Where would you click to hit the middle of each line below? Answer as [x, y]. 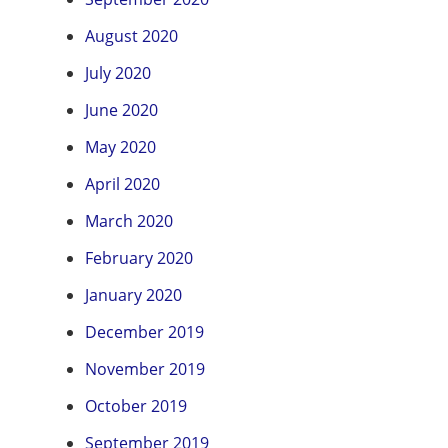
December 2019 [144, 332]
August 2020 [131, 36]
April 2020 [122, 184]
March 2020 [129, 221]
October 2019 [136, 406]
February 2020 [139, 258]
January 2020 [133, 295]
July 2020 [118, 73]
